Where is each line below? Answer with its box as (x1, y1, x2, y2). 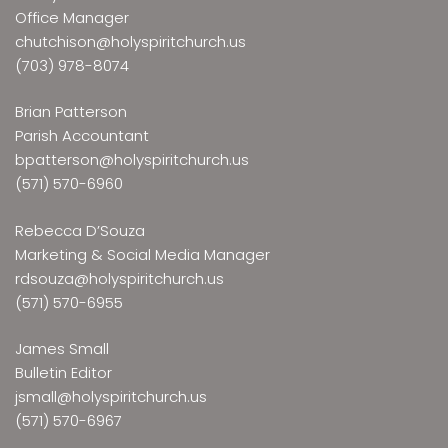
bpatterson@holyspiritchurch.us (15, 149, 249, 171)
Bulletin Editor (15, 362, 112, 384)
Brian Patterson (15, 101, 127, 123)
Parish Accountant (15, 125, 149, 147)
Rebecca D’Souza (15, 219, 145, 241)
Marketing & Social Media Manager (15, 243, 270, 265)
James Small (15, 338, 109, 360)
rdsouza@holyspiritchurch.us (15, 267, 224, 289)
